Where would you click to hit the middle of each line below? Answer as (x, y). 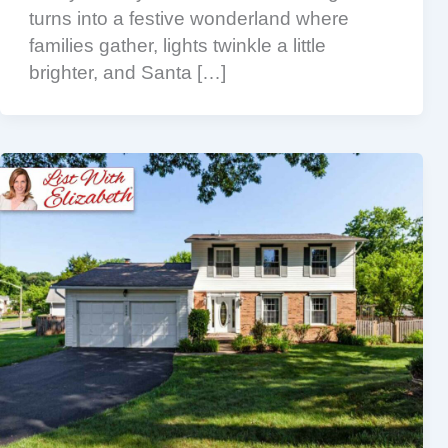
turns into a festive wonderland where (188, 19)
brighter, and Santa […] (127, 73)
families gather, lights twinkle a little (177, 46)
